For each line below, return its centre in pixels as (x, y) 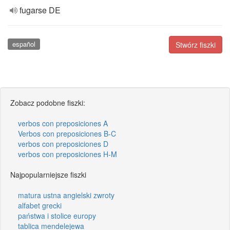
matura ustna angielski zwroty (66, 195)
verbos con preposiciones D (63, 143)
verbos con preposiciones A (63, 123)
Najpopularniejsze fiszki (48, 174)
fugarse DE (40, 10)
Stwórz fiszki (196, 45)
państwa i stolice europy (57, 215)
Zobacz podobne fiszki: (48, 102)
